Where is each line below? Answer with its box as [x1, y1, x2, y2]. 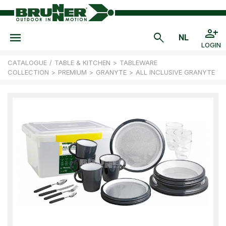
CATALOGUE [8, 59, 47, 67]
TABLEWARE [120, 59, 157, 67]
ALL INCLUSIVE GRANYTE [136, 68, 215, 76]
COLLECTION [8, 68, 49, 76]
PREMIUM [58, 68, 87, 76]
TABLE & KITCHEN [54, 59, 110, 67]
